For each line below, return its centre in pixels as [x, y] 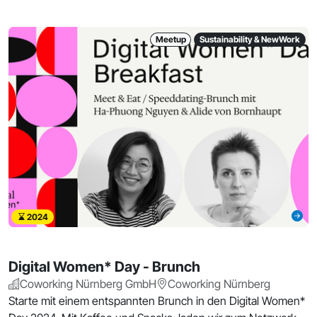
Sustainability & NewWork [250, 39]
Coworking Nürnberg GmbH [88, 283]
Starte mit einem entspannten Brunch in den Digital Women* [157, 300]
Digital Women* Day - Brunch [104, 266]
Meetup [171, 39]
